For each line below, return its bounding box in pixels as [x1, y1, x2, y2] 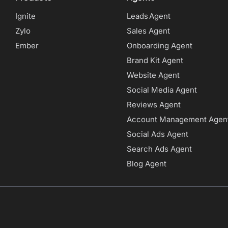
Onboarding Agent [127, 41, 192, 50]
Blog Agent [127, 159, 166, 168]
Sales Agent [127, 26, 170, 36]
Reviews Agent [127, 100, 181, 109]
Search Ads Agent [127, 144, 192, 154]
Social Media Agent [127, 85, 197, 95]
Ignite [15, 11, 36, 21]
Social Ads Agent [127, 129, 188, 139]
